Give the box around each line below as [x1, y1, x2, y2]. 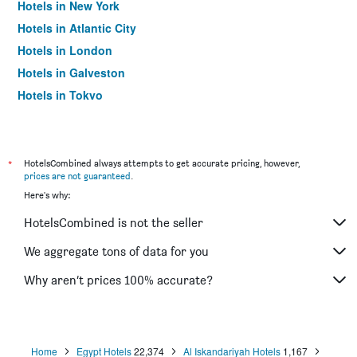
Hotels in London [18, 42, 112, 58]
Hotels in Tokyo [18, 87, 103, 103]
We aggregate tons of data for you [24, 243, 209, 259]
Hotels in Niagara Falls [18, 109, 140, 125]
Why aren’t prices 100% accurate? [24, 272, 213, 288]
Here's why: [24, 189, 70, 201]
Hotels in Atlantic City [18, 20, 136, 36]
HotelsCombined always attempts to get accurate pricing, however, [24, 157, 300, 169]
